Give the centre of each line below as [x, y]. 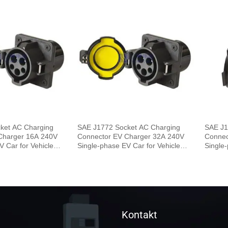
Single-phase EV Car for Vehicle [129, 145]
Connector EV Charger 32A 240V [131, 136]
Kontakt [139, 215]
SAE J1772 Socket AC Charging [129, 127]
